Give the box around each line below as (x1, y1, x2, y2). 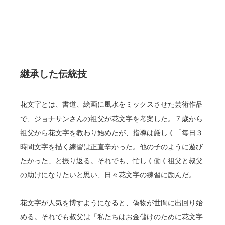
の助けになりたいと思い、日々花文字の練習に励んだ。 (20, 171, 196, 179)
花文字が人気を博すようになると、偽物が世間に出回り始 (20, 199, 203, 207)
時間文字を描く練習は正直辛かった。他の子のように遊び (20, 143, 203, 151)
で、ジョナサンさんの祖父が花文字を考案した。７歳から (20, 115, 203, 123)
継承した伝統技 (20, 69, 87, 79)
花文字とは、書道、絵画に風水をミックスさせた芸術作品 (20, 100, 203, 108)
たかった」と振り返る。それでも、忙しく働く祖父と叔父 (20, 157, 203, 165)
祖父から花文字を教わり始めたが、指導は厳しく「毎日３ (20, 129, 203, 137)
